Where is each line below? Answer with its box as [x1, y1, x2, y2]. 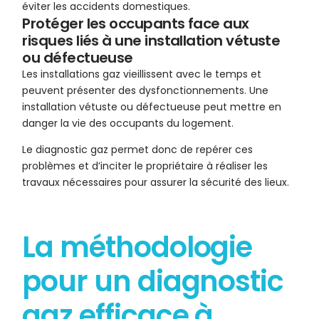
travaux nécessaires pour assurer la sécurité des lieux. [22, 175, 290, 190]
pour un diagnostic [22, 261, 283, 302]
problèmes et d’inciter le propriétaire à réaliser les [22, 159, 268, 174]
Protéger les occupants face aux [22, 14, 249, 34]
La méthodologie [22, 227, 253, 268]
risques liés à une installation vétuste [22, 31, 281, 51]
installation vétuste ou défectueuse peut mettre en [22, 100, 282, 115]
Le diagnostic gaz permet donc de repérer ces [22, 142, 253, 157]
